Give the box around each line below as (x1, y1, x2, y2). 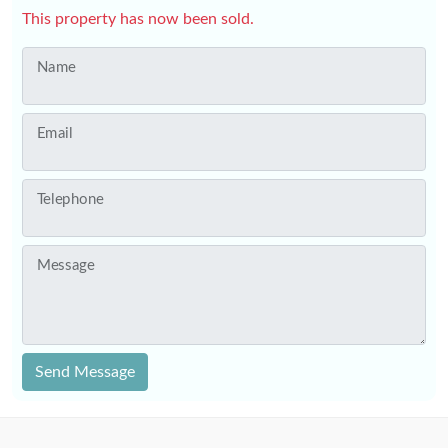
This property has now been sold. (22, 11, 254, 27)
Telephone (36, 191, 105, 207)
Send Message (35, 364, 135, 380)
